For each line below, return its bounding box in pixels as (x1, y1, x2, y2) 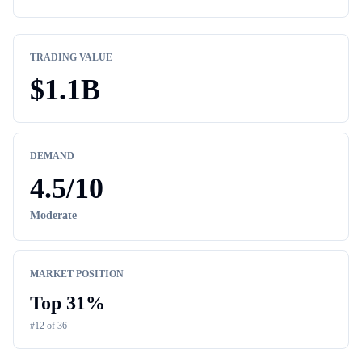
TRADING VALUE (30, 52, 112, 63)
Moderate (30, 209, 77, 221)
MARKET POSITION (30, 268, 124, 280)
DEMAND (30, 150, 74, 162)
